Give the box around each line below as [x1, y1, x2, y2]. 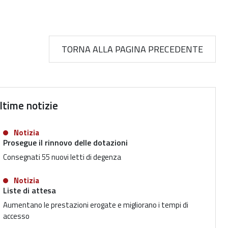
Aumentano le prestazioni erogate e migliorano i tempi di [3, 199, 188, 211]
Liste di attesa [3, 184, 56, 196]
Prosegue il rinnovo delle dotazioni [3, 136, 128, 149]
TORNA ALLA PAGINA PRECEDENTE [62, 42, 203, 56]
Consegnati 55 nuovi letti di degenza [3, 151, 121, 163]
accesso [3, 210, 31, 222]
